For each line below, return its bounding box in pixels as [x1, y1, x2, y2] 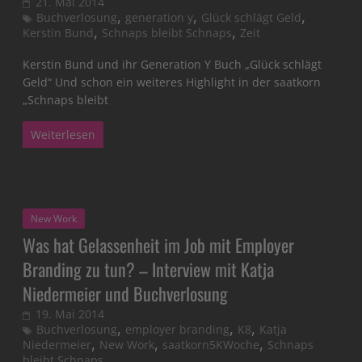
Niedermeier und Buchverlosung [23, 280, 229, 307]
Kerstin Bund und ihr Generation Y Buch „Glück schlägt [23, 57, 322, 73]
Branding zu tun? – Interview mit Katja [23, 256, 275, 283]
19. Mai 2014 [36, 306, 105, 322]
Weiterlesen [31, 127, 96, 143]
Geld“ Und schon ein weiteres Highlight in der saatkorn [23, 74, 322, 90]
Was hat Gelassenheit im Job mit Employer [23, 232, 295, 259]
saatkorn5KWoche [162, 337, 260, 353]
